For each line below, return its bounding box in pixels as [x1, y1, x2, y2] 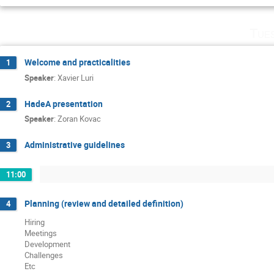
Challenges [24, 249, 63, 261]
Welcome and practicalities [24, 56, 130, 68]
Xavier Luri [57, 72, 94, 83]
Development [24, 238, 70, 250]
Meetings [24, 227, 57, 239]
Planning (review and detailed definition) [24, 197, 183, 209]
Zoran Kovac [57, 113, 101, 125]
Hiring [24, 216, 45, 228]
